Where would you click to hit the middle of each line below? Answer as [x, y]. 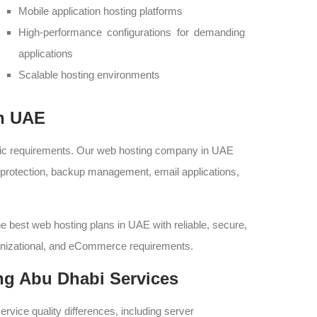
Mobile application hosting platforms [100, 11]
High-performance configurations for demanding [132, 32]
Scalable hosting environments [89, 75]
